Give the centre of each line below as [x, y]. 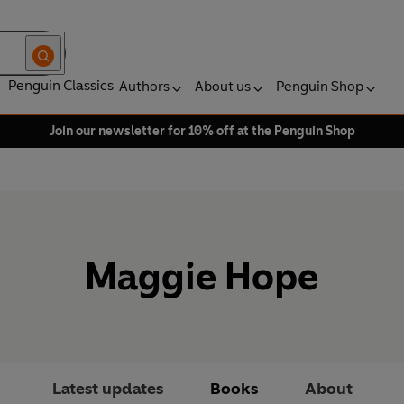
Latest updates [107, 389]
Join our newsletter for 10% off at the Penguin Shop [202, 131]
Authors [144, 86]
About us [223, 86]
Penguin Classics [61, 85]
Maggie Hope [202, 277]
